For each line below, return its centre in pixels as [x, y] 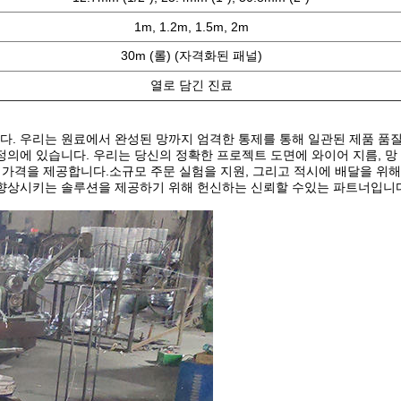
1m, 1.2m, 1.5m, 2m [191, 27]
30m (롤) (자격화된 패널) [191, 56]
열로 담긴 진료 [191, 85]
